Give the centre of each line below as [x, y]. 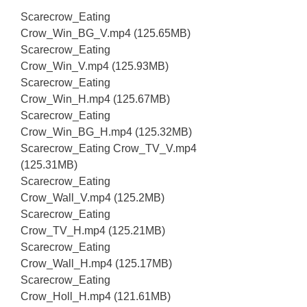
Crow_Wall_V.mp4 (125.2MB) [93, 197]
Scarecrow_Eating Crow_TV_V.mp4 [109, 148]
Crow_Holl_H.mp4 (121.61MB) [96, 296]
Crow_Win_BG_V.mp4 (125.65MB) [106, 33]
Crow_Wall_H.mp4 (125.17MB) [96, 263]
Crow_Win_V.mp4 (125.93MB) [95, 66]
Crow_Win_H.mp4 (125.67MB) [95, 99]
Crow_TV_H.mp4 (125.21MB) [93, 230]
